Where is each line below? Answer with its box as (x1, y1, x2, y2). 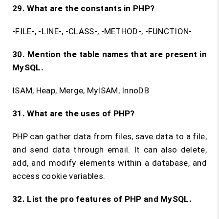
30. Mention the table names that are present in (12, 49, 207, 59)
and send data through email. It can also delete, (12, 145, 207, 154)
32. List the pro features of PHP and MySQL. (12, 194, 192, 204)
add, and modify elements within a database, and (12, 158, 207, 168)
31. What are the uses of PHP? (12, 109, 135, 118)
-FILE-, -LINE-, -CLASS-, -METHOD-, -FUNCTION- (12, 26, 192, 36)
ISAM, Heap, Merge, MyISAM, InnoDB (12, 86, 149, 95)
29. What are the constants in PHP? (12, 3, 155, 13)
